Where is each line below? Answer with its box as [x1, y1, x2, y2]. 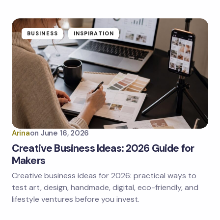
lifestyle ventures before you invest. [12, 194, 139, 205]
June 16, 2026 [40, 128, 89, 138]
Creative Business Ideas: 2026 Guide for [12, 141, 194, 156]
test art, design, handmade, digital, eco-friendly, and [12, 182, 198, 193]
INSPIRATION [73, 30, 114, 37]
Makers [12, 154, 45, 168]
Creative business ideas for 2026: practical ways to [12, 170, 196, 181]
